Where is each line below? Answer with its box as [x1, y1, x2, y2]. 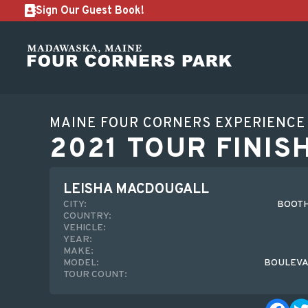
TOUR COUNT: [63, 269, 127, 280]
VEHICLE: [63, 222, 106, 234]
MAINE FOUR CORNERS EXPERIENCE [49, 115, 305, 133]
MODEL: [63, 257, 99, 269]
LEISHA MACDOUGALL [63, 181, 209, 199]
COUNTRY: [63, 210, 111, 222]
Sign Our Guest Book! [36, 3, 144, 18]
